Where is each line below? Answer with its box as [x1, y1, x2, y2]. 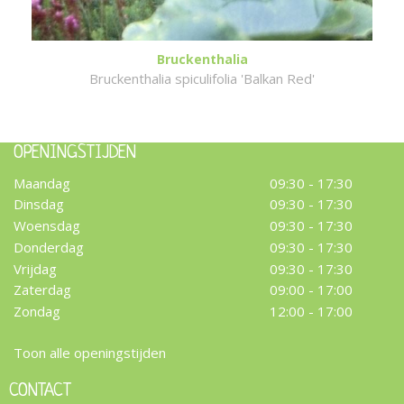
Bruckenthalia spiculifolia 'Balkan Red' [89, 69, 315, 87]
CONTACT [18, 381, 71, 402]
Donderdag [14, 237, 84, 256]
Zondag [14, 302, 60, 321]
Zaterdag [14, 280, 71, 299]
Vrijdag [14, 259, 57, 278]
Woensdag [14, 216, 80, 235]
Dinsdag [14, 195, 64, 214]
